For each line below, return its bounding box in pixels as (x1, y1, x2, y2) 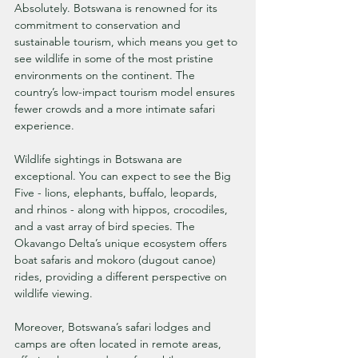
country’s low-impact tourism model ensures (14, 84, 238, 99)
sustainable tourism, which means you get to (14, 34, 241, 49)
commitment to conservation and (14, 17, 184, 32)
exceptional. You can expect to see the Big (14, 168, 234, 183)
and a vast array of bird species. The (14, 218, 198, 233)
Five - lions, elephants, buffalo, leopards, (14, 185, 221, 200)
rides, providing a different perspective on (14, 268, 230, 284)
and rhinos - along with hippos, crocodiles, (14, 201, 231, 217)
